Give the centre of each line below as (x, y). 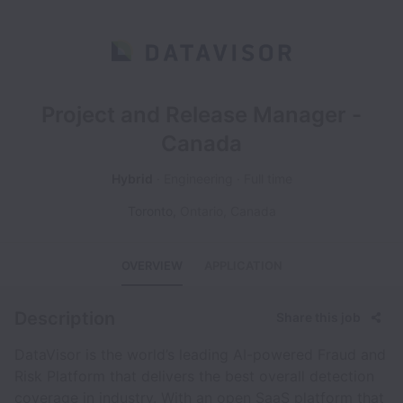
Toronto (150, 211)
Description (65, 318)
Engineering (198, 179)
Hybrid (132, 179)
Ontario (201, 211)
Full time (268, 179)
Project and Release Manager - (201, 115)
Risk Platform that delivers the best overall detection (194, 376)
